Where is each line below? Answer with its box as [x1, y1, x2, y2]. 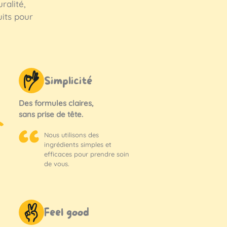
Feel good [44, 206, 89, 220]
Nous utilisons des [44, 131, 99, 139]
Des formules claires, [19, 98, 93, 108]
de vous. [44, 160, 69, 168]
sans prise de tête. [19, 109, 83, 120]
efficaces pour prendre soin [44, 150, 129, 159]
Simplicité [44, 74, 92, 88]
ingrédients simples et [44, 140, 111, 149]
